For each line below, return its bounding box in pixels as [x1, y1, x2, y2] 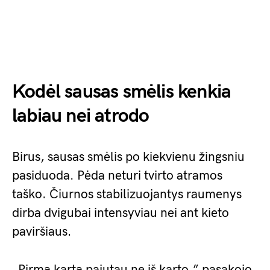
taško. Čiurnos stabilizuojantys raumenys [12, 187, 242, 202]
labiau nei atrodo [12, 104, 149, 128]
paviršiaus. [12, 224, 72, 240]
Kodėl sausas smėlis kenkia [12, 80, 231, 104]
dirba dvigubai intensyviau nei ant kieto [12, 206, 229, 221]
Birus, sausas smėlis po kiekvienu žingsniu [12, 149, 245, 165]
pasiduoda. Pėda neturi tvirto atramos [12, 168, 222, 184]
